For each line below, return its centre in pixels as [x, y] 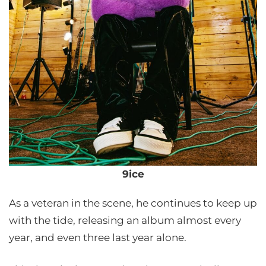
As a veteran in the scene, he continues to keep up [133, 203]
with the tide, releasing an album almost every [125, 220]
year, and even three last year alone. [98, 237]
